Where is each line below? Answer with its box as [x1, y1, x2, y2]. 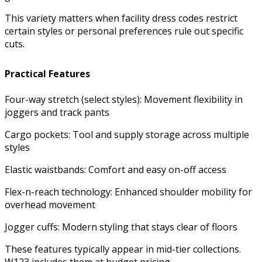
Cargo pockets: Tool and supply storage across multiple [5, 127, 249, 141]
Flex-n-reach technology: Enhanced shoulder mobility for [5, 185, 252, 198]
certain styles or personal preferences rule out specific [5, 24, 243, 37]
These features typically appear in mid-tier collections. [5, 242, 241, 256]
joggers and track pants [5, 105, 109, 119]
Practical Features [5, 67, 90, 80]
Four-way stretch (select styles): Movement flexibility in [5, 92, 243, 106]
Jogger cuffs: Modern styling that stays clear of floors [5, 220, 237, 233]
